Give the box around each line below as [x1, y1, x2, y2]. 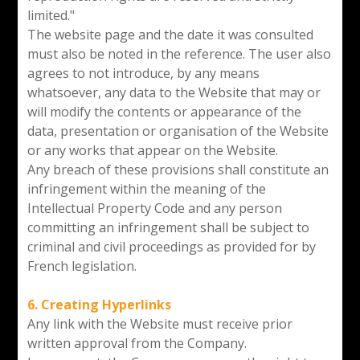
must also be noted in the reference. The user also [27, 44, 331, 63]
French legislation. [27, 256, 137, 275]
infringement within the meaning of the [27, 179, 266, 198]
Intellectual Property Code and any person [27, 198, 282, 217]
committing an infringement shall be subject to [27, 218, 309, 236]
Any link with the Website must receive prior [27, 314, 292, 333]
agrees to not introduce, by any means [27, 63, 260, 82]
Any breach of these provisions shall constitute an [27, 160, 329, 178]
